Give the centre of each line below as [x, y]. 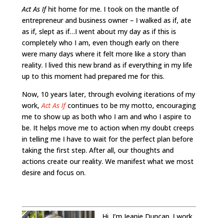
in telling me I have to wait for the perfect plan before [107, 139]
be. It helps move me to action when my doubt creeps [108, 127]
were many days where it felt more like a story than [104, 54]
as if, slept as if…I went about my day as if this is [99, 31]
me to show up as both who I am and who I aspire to [106, 116]
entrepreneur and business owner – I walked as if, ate [106, 20]
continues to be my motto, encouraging [131, 105]
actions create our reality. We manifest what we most [108, 161]
